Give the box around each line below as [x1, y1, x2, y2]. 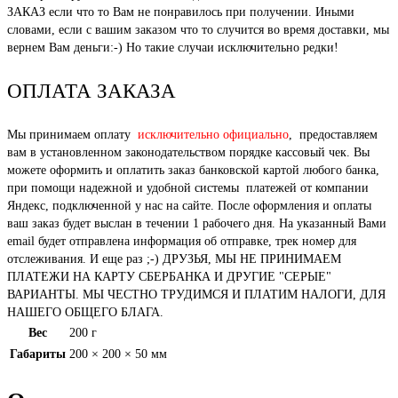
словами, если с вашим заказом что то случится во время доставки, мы [7, 23, 389, 37]
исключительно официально [138, 128, 289, 142]
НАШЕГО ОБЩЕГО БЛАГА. [7, 306, 163, 320]
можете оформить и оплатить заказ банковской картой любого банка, [7, 163, 379, 178]
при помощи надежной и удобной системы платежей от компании [7, 181, 369, 195]
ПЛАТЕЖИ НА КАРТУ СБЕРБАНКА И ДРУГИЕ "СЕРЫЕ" [7, 270, 331, 284]
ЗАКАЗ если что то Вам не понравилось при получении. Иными [7, 5, 354, 20]
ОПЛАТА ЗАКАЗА [7, 80, 176, 103]
